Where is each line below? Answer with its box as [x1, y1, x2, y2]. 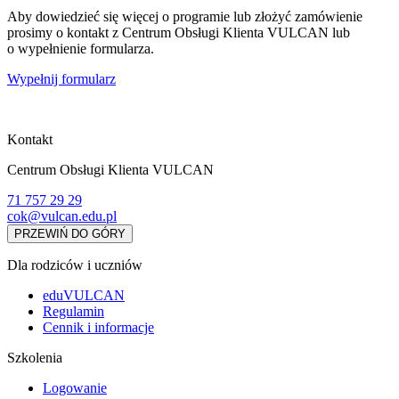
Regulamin [43, 304, 104, 320]
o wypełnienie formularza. [7, 41, 154, 57]
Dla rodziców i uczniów [7, 257, 142, 273]
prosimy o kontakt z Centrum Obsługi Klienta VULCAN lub [7, 25, 350, 41]
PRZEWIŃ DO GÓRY [14, 227, 126, 241]
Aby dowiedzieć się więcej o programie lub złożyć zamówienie [7, 9, 362, 25]
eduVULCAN [43, 288, 125, 304]
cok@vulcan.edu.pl [7, 208, 117, 224]
